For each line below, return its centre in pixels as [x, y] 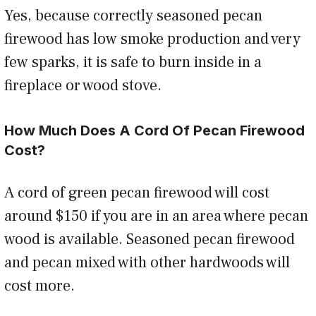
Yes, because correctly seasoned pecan [133, 16]
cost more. [43, 286]
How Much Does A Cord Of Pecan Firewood [154, 131]
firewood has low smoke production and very [152, 39]
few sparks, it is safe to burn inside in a [133, 62]
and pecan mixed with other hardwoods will [147, 263]
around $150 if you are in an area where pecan [156, 216]
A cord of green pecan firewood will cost [137, 193]
